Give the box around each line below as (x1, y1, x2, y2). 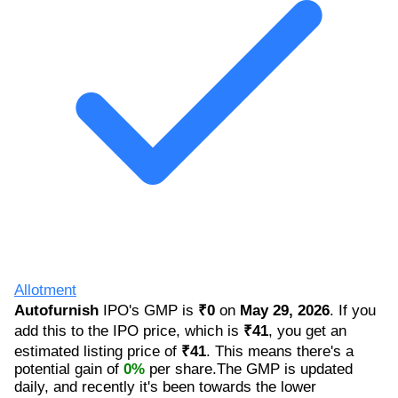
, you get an (268, 322, 346, 339)
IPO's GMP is (99, 301, 198, 319)
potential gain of (14, 360, 123, 378)
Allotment (14, 281, 76, 298)
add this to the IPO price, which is (14, 322, 243, 339)
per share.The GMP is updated (145, 360, 353, 378)
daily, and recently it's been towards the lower (14, 378, 316, 395)
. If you (330, 301, 376, 319)
